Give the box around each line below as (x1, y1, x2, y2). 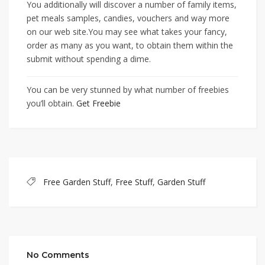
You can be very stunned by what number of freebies (27, 84, 229, 96)
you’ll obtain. (27, 98, 76, 109)
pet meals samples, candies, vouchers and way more (27, 12, 230, 24)
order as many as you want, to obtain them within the (27, 40, 233, 51)
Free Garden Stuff (43, 176, 111, 188)
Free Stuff (115, 176, 153, 188)
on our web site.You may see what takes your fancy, (27, 26, 227, 38)
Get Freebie (76, 98, 121, 109)
